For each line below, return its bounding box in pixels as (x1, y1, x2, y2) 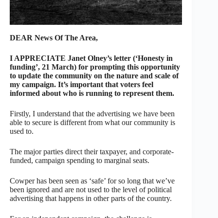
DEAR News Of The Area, (10, 33, 98, 42)
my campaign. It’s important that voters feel (10, 80, 153, 89)
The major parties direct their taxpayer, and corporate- (10, 147, 174, 156)
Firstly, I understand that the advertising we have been (10, 109, 175, 118)
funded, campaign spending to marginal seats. (10, 156, 149, 164)
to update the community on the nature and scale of (10, 71, 179, 80)
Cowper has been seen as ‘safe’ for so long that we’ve (10, 176, 175, 185)
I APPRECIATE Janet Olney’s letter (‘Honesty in (10, 54, 173, 62)
